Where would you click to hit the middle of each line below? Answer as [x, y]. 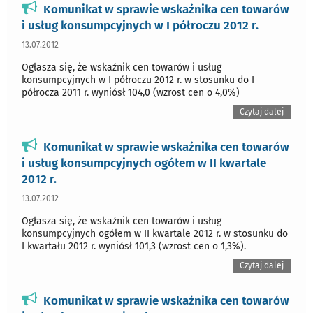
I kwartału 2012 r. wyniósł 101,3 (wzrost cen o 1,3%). [134, 247]
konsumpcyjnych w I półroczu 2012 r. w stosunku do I [138, 80]
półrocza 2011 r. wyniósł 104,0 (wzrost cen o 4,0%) [131, 93]
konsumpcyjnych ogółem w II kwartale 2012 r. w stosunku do [155, 234]
